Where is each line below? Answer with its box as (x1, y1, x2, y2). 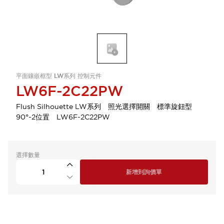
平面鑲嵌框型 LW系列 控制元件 (16, 72, 101, 80)
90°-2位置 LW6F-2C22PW (16, 112, 110, 121)
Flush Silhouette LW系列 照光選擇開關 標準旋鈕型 (16, 102, 199, 111)
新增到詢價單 (126, 168, 162, 176)
